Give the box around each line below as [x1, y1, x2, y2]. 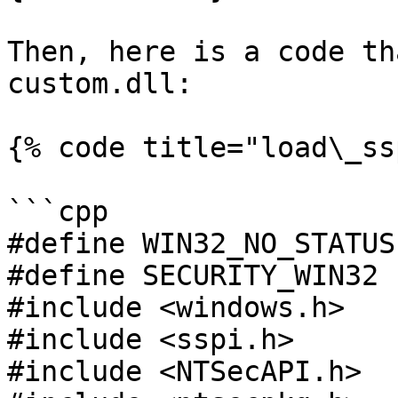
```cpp [7, 195, 108, 227]
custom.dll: [7, 68, 193, 99]
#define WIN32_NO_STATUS [7, 227, 395, 259]
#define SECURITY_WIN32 [7, 259, 378, 291]
